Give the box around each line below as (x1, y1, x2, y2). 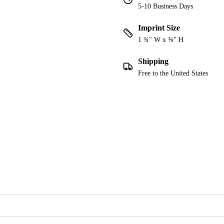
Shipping (138, 57, 168, 66)
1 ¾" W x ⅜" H (138, 36, 183, 44)
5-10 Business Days (138, 2, 193, 10)
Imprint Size (138, 23, 180, 32)
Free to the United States (138, 69, 208, 77)
